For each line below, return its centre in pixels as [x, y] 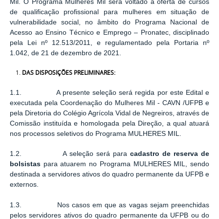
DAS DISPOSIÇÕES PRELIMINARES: [68, 72]
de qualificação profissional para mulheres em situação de [109, 12]
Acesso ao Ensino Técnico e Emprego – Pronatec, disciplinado [109, 33]
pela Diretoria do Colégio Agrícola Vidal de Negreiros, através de [109, 113]
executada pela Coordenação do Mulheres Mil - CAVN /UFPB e [109, 103]
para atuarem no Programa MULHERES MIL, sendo [126, 164]
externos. [24, 185]
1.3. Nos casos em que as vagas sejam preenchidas [109, 205]
